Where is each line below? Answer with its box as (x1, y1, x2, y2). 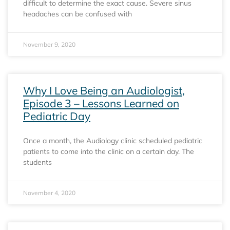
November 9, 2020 (23, 40, 75, 48)
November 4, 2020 (23, 188, 75, 197)
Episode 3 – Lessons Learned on (23, 96, 179, 110)
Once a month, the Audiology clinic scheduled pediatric (23, 136, 202, 145)
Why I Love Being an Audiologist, (23, 83, 185, 97)
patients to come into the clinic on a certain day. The (23, 146, 194, 156)
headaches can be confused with (23, 9, 132, 18)
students (23, 157, 52, 167)
